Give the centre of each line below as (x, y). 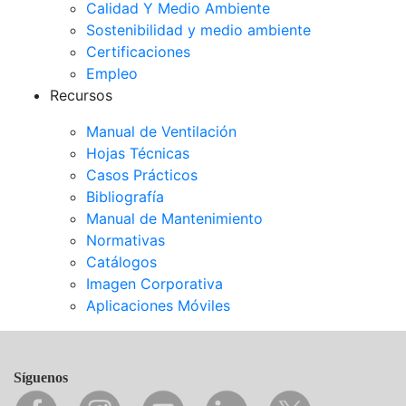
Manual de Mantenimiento (174, 218)
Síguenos (41, 377)
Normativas (126, 240)
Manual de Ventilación (161, 131)
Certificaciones (138, 52)
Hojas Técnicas (138, 153)
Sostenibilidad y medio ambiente (198, 30)
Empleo (112, 73)
